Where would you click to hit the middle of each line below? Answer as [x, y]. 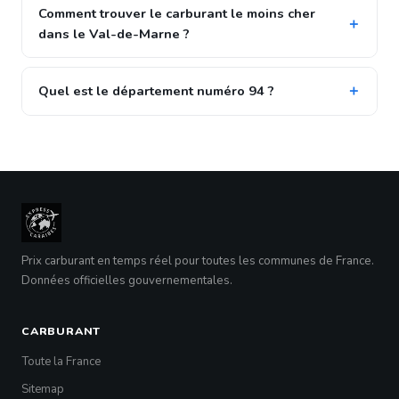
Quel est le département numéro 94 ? [156, 91]
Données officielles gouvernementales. [127, 281]
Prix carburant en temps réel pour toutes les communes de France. [198, 261]
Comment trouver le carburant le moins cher [177, 13]
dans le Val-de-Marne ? [114, 34]
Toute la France [61, 362]
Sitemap [43, 389]
